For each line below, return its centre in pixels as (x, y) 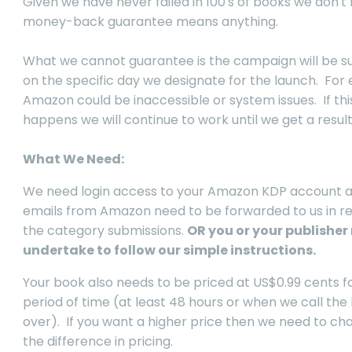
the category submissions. (105, 231)
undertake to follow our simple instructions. (169, 251)
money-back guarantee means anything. (150, 22)
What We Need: (73, 159)
